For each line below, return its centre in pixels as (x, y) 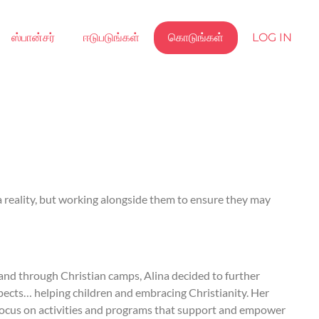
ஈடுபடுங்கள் (111, 37)
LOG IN (272, 37)
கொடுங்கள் (195, 37)
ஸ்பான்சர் (33, 37)
